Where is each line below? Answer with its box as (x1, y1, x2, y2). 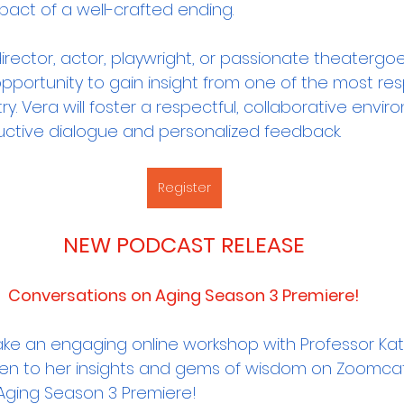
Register (157, 178, 211, 197)
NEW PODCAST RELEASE (63, 229, 305, 260)
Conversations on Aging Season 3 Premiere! (8, 283, 360, 307)
